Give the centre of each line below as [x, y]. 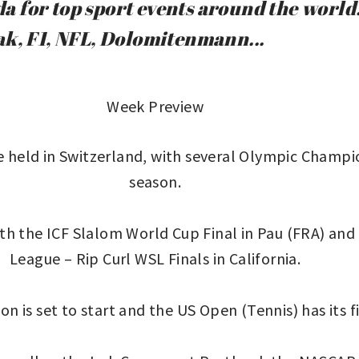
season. [155, 181]
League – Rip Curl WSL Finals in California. [155, 258]
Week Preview [155, 106]
